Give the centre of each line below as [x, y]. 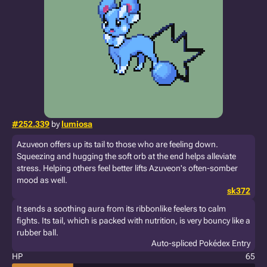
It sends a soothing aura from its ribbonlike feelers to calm [121, 209]
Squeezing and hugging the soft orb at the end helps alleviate [126, 156]
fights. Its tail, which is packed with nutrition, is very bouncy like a [133, 221]
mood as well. [42, 180]
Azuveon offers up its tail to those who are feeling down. [117, 144]
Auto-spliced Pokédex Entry [201, 243]
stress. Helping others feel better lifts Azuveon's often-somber [127, 168]
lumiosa [77, 124]
